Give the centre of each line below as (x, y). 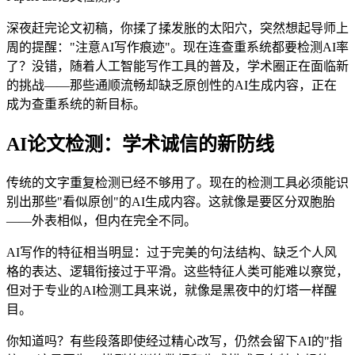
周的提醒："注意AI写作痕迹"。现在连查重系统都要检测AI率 (177, 47)
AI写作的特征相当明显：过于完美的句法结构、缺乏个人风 (172, 252)
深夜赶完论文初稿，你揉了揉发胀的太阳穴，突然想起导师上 (177, 28)
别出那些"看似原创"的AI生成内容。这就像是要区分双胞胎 (171, 201)
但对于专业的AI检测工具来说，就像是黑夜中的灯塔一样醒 (172, 290)
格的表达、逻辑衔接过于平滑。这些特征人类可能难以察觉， (177, 271)
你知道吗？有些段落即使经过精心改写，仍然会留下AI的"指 (174, 341)
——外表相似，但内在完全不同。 (101, 220)
